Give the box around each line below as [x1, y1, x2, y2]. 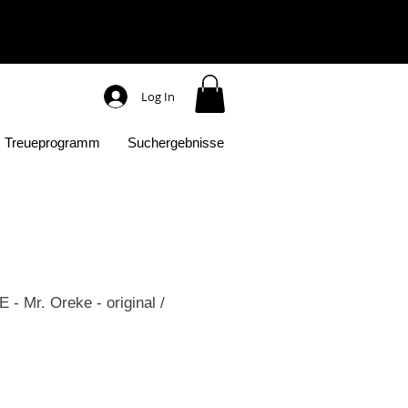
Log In [140, 88, 175, 105]
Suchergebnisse [127, 134, 224, 150]
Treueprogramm [5, 134, 100, 150]
